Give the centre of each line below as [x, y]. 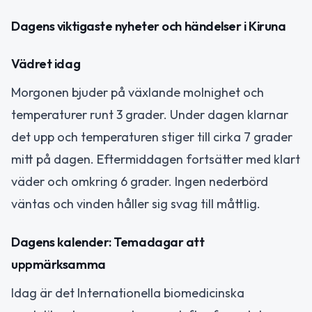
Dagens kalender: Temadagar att [108, 242]
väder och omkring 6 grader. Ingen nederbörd [140, 182]
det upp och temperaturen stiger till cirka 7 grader [152, 137]
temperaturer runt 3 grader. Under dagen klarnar [150, 115]
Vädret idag [46, 64]
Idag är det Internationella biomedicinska [128, 292]
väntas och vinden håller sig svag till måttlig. [136, 204]
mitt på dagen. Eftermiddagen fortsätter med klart [156, 159]
